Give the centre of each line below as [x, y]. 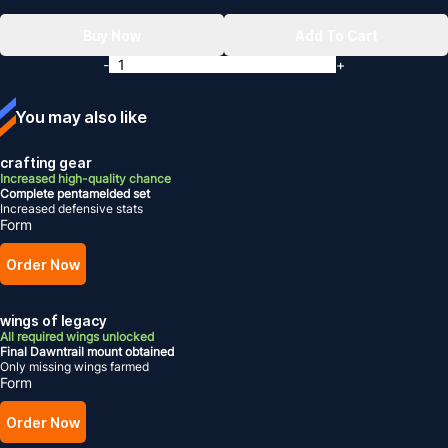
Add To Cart [336, 35]
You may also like [81, 117]
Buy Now [112, 35]
